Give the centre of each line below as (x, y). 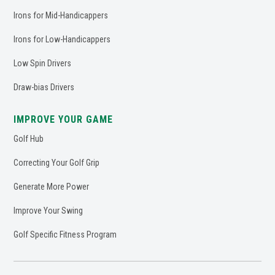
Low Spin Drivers (43, 63)
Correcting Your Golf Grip (57, 162)
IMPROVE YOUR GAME (64, 119)
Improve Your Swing (48, 210)
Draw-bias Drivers (44, 87)
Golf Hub (29, 138)
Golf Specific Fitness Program (65, 234)
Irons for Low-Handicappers (62, 39)
